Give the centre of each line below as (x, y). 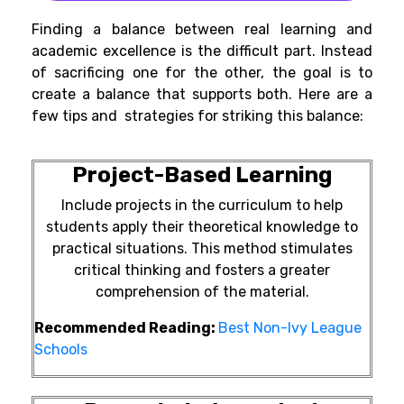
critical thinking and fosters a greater (202, 271)
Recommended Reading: (126, 328)
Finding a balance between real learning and (202, 30)
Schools (61, 350)
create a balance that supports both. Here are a (202, 95)
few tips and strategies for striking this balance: (197, 116)
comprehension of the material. (202, 292)
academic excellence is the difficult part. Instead (202, 51)
